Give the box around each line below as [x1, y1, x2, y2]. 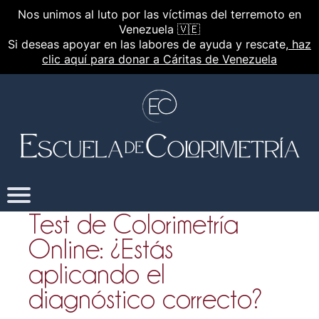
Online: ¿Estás [28, 234, 173, 263]
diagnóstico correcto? [28, 284, 263, 313]
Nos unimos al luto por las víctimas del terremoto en [18, 7, 301, 21]
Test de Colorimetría [28, 209, 239, 238]
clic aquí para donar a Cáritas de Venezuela [42, 52, 277, 66]
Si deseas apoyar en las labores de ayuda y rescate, [8, 37, 288, 51]
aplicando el [28, 259, 165, 288]
